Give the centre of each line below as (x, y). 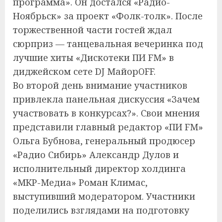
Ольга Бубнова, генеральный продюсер (104, 141)
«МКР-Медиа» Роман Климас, (80, 183)
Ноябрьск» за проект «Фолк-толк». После (108, 16)
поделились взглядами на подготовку (101, 210)
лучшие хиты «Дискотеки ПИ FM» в (93, 58)
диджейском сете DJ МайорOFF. (84, 72)
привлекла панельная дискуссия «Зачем (106, 99)
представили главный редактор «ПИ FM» (108, 127)
